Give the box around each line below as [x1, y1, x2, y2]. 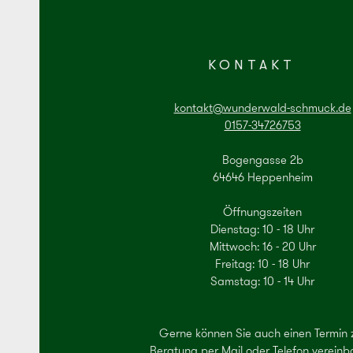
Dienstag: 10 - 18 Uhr [210, 221, 314, 239]
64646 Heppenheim [212, 169, 313, 187]
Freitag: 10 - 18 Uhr [215, 255, 310, 273]
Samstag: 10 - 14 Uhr [210, 273, 314, 291]
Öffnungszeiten [223, 203, 302, 221]
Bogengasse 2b [221, 151, 303, 169]
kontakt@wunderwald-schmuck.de [173, 99, 351, 117]
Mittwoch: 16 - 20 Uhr [209, 238, 316, 256]
